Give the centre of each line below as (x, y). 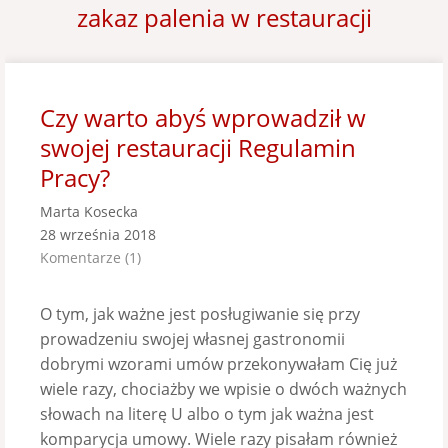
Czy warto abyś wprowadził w (203, 117)
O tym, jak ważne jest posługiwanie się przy (200, 314)
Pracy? (75, 177)
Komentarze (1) (90, 257)
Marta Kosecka (89, 211)
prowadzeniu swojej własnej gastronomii (192, 339)
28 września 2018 (98, 234)
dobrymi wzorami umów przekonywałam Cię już (218, 364)
